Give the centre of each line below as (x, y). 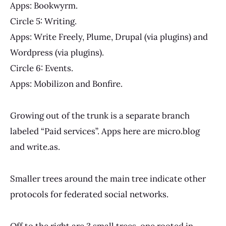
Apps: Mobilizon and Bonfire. (66, 84)
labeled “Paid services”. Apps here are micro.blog (105, 131)
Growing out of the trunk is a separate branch (100, 116)
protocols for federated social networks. (89, 194)
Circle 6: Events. (42, 68)
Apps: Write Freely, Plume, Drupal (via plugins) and (109, 37)
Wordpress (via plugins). (57, 53)
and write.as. (35, 147)
